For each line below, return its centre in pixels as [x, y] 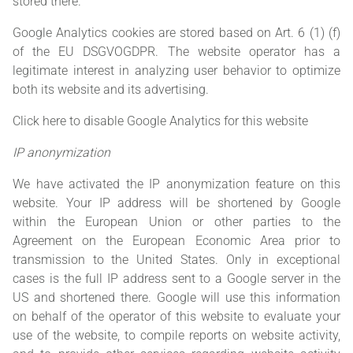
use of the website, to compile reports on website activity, [176, 336]
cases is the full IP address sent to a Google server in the [176, 279]
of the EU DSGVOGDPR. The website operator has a [176, 52]
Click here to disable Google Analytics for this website [160, 121]
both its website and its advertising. [111, 90]
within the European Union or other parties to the [176, 222]
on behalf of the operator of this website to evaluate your [176, 317]
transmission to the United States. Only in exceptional [176, 260]
